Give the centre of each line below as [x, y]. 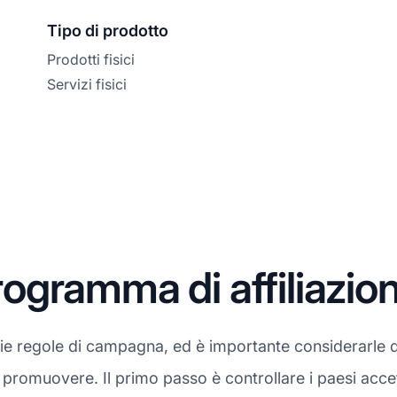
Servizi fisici [87, 84]
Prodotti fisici [91, 59]
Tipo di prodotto [108, 30]
